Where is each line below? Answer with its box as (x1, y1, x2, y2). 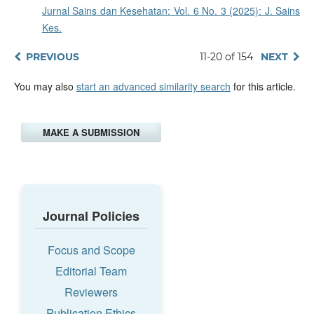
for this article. (230, 79, 296, 94)
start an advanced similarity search (76, 79, 231, 94)
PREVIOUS (25, 50, 79, 64)
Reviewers (64, 284, 118, 300)
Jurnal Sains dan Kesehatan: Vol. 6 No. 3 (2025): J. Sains (41, 4, 301, 18)
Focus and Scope (47, 242, 135, 259)
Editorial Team (55, 263, 127, 280)
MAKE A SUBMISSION (43, 125, 139, 139)
